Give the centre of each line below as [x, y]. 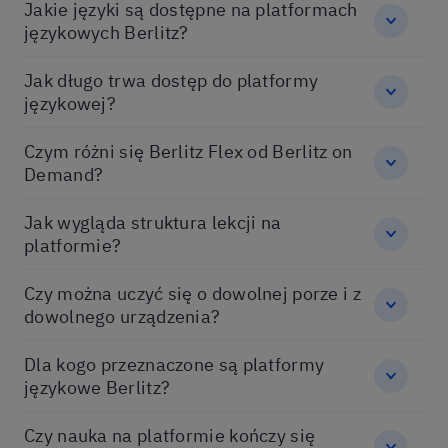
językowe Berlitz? [97, 387]
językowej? [70, 103]
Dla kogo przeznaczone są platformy [174, 364]
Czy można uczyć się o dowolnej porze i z [192, 293]
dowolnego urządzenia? [122, 316]
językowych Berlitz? [106, 32]
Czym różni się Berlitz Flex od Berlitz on [188, 151]
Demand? [64, 174]
